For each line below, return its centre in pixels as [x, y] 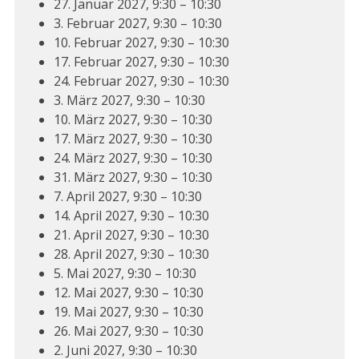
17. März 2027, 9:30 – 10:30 [133, 139]
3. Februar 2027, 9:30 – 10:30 [137, 24]
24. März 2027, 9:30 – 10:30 [133, 158]
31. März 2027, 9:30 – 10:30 [133, 177]
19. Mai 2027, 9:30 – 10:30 [128, 312]
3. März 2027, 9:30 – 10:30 [129, 101]
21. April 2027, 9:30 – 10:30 [131, 235]
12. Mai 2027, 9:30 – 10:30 [128, 293]
